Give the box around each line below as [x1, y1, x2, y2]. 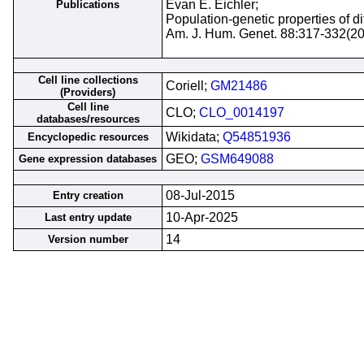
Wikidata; [166, 130, 223, 144]
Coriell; [166, 79, 210, 93]
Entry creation [52, 189, 123, 201]
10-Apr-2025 [166, 210, 238, 224]
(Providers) [60, 86, 115, 98]
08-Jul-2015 [166, 188, 235, 202]
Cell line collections [37, 74, 138, 86]
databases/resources [36, 113, 140, 125]
